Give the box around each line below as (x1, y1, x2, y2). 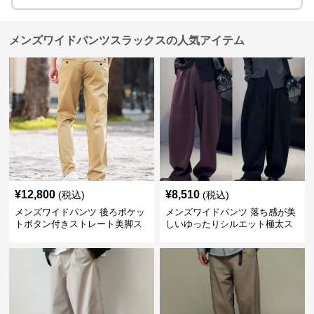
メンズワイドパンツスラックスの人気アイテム (9, 34, 245, 46)
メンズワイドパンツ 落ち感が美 (165, 207, 296, 217)
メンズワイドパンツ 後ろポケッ (15, 207, 146, 217)
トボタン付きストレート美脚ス (15, 219, 143, 229)
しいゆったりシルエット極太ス (165, 219, 293, 229)
